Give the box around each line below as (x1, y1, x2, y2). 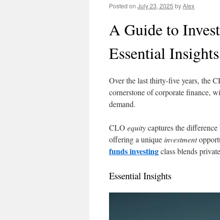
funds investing (109, 145, 159, 157)
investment (164, 134, 197, 144)
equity (127, 122, 146, 133)
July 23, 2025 (137, 1, 173, 10)
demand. (109, 99, 136, 109)
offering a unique (109, 134, 164, 144)
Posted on (109, 1, 136, 10)
